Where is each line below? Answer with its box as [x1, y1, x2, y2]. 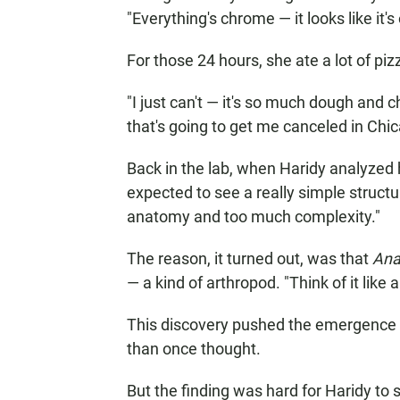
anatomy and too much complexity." [127, 207, 380, 226]
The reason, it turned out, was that [127, 249, 372, 268]
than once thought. [127, 339, 261, 358]
